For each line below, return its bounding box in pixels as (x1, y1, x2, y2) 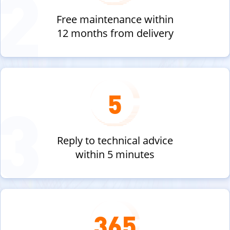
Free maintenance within (56, 12, 174, 26)
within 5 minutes (75, 147, 155, 161)
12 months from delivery (56, 26, 174, 40)
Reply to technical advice (57, 133, 173, 147)
